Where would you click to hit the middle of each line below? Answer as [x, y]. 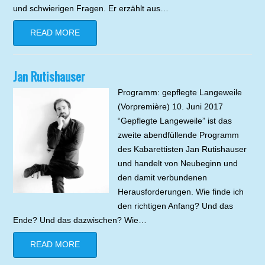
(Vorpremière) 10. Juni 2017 [170, 107]
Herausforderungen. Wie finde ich [180, 192]
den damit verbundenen [162, 178]
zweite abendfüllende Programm [178, 135]
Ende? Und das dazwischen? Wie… [80, 220]
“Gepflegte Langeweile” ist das [174, 121]
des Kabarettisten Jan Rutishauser [182, 149]
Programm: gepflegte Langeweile [180, 93]
